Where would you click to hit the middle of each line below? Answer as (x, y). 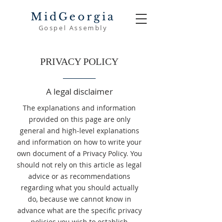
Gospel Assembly (73, 28)
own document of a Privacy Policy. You (79, 153)
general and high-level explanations (79, 131)
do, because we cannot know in (79, 199)
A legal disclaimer (79, 91)
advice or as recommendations (79, 176)
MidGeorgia (73, 17)
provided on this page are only (79, 119)
